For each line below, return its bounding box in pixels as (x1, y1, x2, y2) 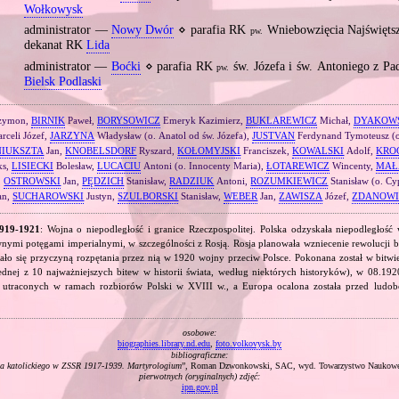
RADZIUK (169, 175, 215, 187)
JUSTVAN (252, 130, 296, 142)
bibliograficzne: (171, 349, 228, 360)
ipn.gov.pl (181, 381, 218, 392)
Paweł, (64, 115, 97, 126)
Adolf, (344, 145, 377, 157)
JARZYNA (50, 130, 95, 142)
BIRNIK (30, 115, 65, 126)
